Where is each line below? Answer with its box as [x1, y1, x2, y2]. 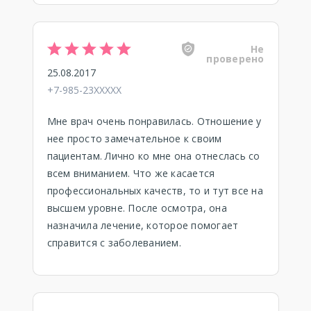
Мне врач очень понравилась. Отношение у [47, 115, 262, 128]
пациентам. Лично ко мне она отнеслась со [47, 149, 260, 162]
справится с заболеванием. [47, 236, 181, 249]
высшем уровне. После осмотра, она [47, 201, 227, 215]
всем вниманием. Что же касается [47, 167, 215, 180]
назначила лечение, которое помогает [47, 219, 239, 232]
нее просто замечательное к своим [47, 132, 222, 145]
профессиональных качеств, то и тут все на [47, 184, 263, 197]
